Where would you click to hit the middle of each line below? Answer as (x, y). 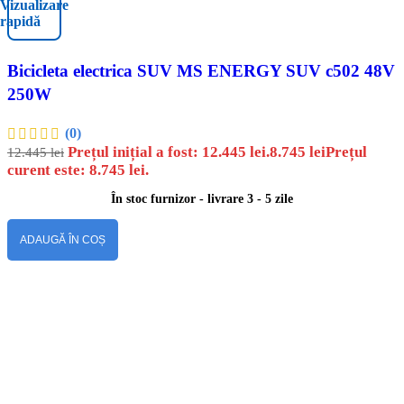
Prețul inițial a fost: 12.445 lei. (169, 151)
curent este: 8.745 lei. (78, 170)
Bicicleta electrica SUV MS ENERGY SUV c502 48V (201, 70)
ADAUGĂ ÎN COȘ (63, 239)
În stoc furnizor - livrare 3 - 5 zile (202, 198)
